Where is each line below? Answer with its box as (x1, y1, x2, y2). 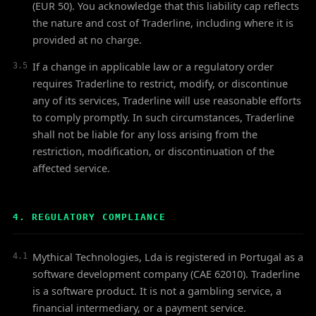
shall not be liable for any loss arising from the (32, 127, 257, 141)
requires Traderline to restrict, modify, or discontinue (32, 76, 288, 90)
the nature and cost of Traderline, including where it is (32, 16, 293, 30)
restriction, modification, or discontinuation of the (32, 144, 274, 158)
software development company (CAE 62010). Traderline (32, 267, 300, 281)
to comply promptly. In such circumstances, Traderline (32, 110, 294, 124)
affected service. (32, 161, 110, 175)
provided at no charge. (32, 32, 142, 47)
